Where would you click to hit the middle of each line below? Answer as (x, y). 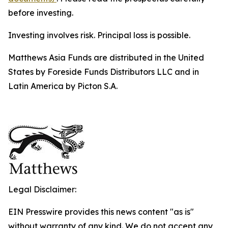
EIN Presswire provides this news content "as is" (101, 212)
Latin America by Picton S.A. (63, 86)
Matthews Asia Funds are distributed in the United (106, 58)
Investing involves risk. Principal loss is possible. (99, 35)
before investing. (41, 13)
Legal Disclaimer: (42, 189)
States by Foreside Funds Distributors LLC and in (104, 72)
